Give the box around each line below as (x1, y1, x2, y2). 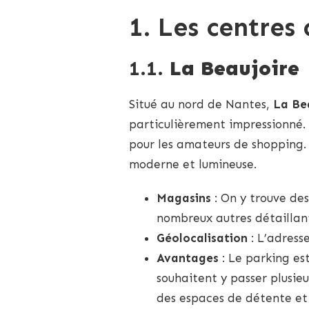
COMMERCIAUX (85, 26, 148, 37)
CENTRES (85, 13, 122, 23)
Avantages (157, 251, 219, 266)
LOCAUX (85, 66, 119, 76)
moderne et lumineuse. (129, 157, 257, 172)
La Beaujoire (170, 57, 299, 81)
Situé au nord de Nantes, (129, 97, 273, 112)
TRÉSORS (85, 52, 122, 63)
